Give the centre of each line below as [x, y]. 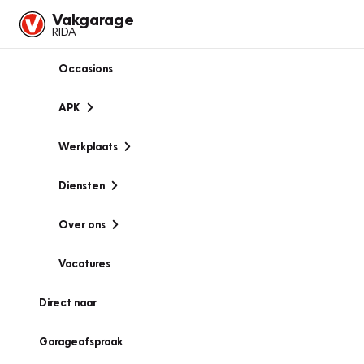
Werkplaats [88, 146]
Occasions [86, 68]
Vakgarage [93, 19]
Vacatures [84, 263]
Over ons [82, 224]
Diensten [82, 185]
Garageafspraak [81, 341]
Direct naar [68, 302]
